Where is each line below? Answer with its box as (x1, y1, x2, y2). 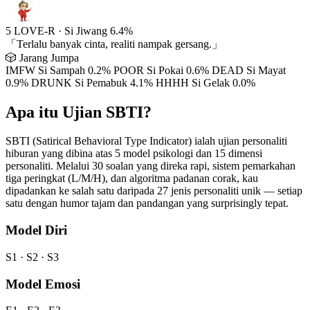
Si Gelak (192, 76, 230, 89)
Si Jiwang (64, 24, 107, 37)
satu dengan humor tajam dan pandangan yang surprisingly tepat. (6, 197, 289, 210)
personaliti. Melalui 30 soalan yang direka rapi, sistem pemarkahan (6, 160, 295, 172)
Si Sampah (38, 64, 85, 76)
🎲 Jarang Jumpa (6, 51, 79, 64)
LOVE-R (14, 24, 55, 37)
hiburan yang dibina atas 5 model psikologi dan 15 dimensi (6, 147, 262, 160)
